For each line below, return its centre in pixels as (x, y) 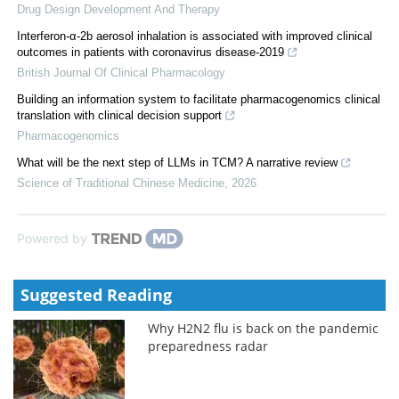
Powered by (52, 238)
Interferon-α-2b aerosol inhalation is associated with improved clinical (195, 36)
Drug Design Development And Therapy (118, 9)
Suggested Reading (96, 294)
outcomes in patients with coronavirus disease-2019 (151, 52)
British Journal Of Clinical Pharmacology (121, 72)
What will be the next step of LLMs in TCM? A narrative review (177, 162)
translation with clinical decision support (119, 115)
